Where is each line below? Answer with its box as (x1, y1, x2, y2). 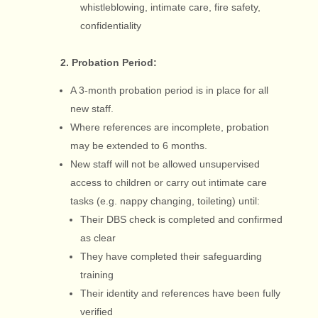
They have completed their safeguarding (79, 251, 262, 262)
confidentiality (79, 20, 141, 31)
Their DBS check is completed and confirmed (79, 214, 283, 225)
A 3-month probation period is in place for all (70, 84, 268, 96)
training (79, 269, 114, 280)
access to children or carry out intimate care (70, 177, 267, 188)
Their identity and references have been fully (79, 287, 280, 299)
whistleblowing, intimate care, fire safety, (79, 1, 261, 13)
